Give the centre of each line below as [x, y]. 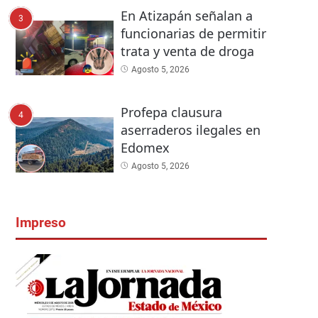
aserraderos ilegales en [190, 130]
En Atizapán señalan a [186, 15]
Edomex [145, 148]
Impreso [41, 223]
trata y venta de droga [187, 51]
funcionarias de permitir [193, 33]
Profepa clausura [171, 113]
